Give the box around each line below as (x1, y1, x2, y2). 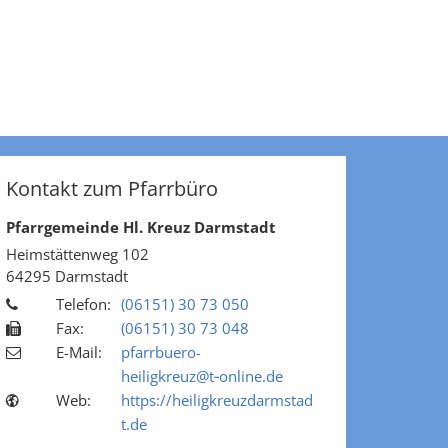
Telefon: (56, 293, 111, 314)
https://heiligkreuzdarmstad (121, 389, 313, 410)
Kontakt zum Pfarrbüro (6, 174, 218, 202)
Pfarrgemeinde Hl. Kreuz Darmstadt (6, 216, 276, 237)
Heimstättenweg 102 (6, 243, 149, 264)
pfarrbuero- (121, 341, 201, 362)
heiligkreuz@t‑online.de (121, 365, 283, 386)
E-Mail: (56, 341, 102, 362)
